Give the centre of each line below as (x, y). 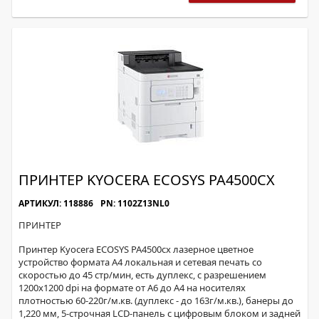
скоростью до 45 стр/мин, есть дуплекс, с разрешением (142, 275)
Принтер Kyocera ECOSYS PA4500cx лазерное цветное (136, 249)
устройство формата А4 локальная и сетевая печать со (140, 262)
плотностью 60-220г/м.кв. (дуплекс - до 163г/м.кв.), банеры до (156, 300)
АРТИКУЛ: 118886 (56, 203)
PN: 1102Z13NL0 (135, 203)
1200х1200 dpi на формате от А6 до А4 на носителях (132, 288)
